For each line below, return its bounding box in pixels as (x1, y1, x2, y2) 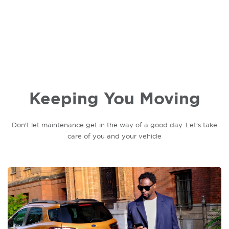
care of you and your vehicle (67, 132, 162, 140)
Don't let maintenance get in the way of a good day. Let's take (12, 121, 217, 129)
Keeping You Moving (29, 87, 200, 109)
